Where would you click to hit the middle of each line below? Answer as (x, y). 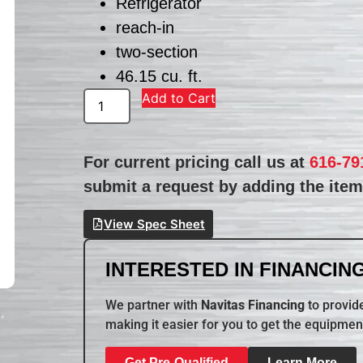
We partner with (154, 305)
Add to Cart (179, 98)
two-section (157, 51)
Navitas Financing (253, 305)
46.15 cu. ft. (160, 76)
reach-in (145, 27)
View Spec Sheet (155, 224)
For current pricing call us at (197, 162)
